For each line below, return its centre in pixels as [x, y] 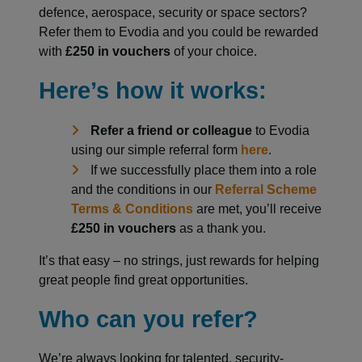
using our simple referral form [156, 149]
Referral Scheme [266, 189]
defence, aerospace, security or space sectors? [173, 12]
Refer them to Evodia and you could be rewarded [179, 32]
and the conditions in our [143, 189]
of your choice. [214, 51]
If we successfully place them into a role [204, 170]
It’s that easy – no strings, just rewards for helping [179, 260]
